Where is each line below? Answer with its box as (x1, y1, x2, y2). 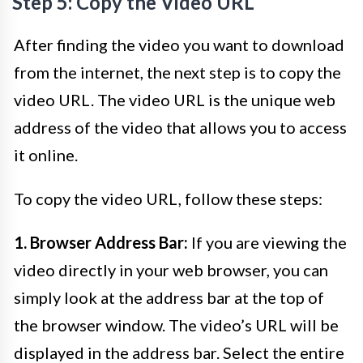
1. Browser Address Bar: (14, 233, 188, 253)
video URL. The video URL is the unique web (14, 90, 335, 110)
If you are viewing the (188, 233, 347, 253)
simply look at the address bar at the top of (14, 288, 324, 308)
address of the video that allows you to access (14, 117, 347, 138)
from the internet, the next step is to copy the (14, 62, 341, 83)
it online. (14, 145, 78, 165)
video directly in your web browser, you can (14, 260, 328, 280)
